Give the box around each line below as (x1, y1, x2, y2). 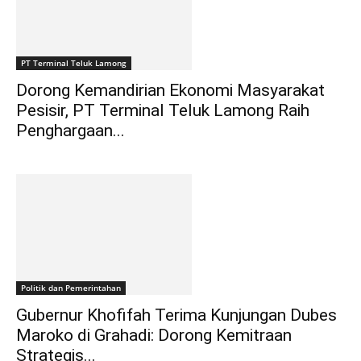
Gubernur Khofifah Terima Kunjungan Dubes (16, 305, 337, 326)
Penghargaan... (16, 121, 125, 141)
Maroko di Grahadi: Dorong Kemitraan (16, 326, 292, 346)
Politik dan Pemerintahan (21, 282, 121, 294)
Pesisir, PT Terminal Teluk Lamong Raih (16, 101, 309, 121)
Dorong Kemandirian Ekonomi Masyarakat (16, 81, 325, 101)
